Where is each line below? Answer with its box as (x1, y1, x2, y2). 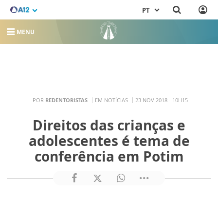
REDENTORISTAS (45, 96, 88, 104)
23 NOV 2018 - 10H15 (135, 96, 188, 104)
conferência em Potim (34, 147, 184, 166)
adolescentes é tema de (28, 131, 190, 150)
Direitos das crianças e (33, 116, 185, 135)
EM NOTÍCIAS (95, 96, 128, 104)
